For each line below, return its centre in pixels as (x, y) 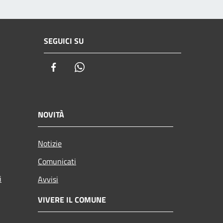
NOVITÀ (51, 115)
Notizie (50, 144)
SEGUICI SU (64, 41)
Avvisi (48, 179)
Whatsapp (104, 67)
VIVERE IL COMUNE (72, 200)
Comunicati (57, 162)
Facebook (77, 67)
